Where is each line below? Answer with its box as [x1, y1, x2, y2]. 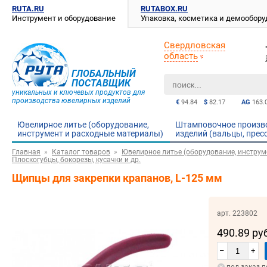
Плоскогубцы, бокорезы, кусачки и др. [12, 156, 141, 164]
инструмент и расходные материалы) [17, 129, 163, 138]
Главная [12, 148, 41, 156]
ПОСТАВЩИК [72, 77, 131, 89]
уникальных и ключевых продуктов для [12, 88, 145, 97]
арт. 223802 [216, 209, 257, 218]
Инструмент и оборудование [12, 14, 116, 23]
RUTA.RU [12, 4, 44, 13]
